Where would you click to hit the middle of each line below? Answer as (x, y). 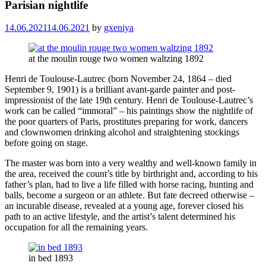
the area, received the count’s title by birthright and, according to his (131, 174)
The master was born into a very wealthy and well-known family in (131, 163)
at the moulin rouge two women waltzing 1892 (116, 59)
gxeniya (119, 28)
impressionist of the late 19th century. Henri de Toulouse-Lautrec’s (129, 100)
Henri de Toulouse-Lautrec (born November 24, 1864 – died (118, 79)
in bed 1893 (51, 258)
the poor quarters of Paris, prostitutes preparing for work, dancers (126, 122)
